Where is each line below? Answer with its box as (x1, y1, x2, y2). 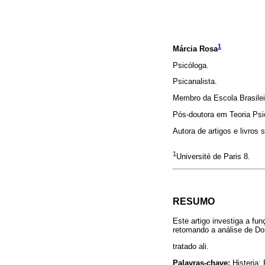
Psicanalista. (173, 77, 217, 86)
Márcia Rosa (173, 44, 218, 53)
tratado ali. (173, 242, 209, 251)
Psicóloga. (173, 60, 209, 70)
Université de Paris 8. (176, 152, 250, 161)
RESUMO (173, 196, 215, 207)
